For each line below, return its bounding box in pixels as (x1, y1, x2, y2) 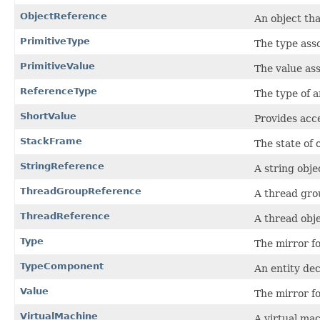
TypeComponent (20, 260, 104, 271)
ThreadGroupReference (20, 185, 141, 196)
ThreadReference (20, 210, 110, 221)
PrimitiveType (20, 35, 90, 46)
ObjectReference (20, 10, 107, 21)
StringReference (20, 160, 104, 171)
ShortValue (20, 110, 76, 121)
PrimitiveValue (20, 60, 95, 71)
